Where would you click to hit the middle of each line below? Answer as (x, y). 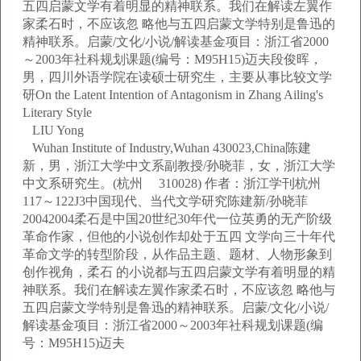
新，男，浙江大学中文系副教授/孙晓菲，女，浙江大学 (179, 166)
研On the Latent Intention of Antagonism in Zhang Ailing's (173, 95)
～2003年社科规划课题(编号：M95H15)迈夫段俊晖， (172, 59)
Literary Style (57, 112)
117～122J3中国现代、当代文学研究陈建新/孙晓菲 (165, 201)
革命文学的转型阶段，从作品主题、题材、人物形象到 (177, 254)
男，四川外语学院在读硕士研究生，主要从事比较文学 (177, 77)
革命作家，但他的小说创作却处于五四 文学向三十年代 (179, 237)
